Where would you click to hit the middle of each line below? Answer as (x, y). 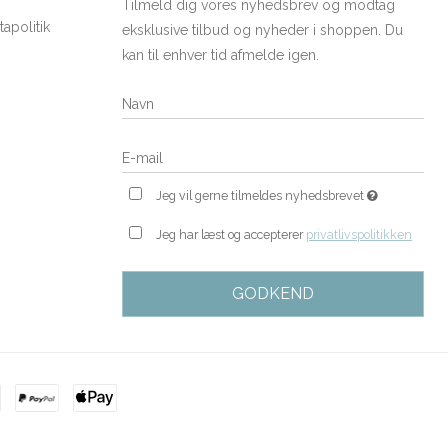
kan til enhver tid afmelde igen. (220, 55)
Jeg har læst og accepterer (231, 235)
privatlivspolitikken (359, 235)
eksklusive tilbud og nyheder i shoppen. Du (262, 30)
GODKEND (273, 294)
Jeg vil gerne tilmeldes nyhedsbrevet (262, 196)
